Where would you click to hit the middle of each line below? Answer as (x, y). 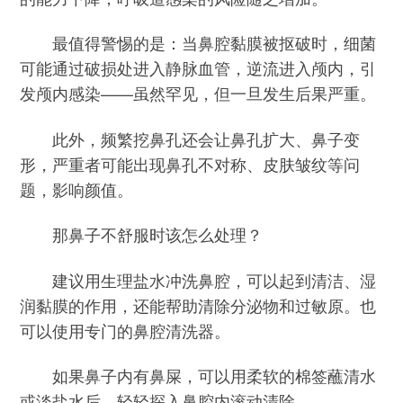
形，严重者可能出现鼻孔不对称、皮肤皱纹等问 (190, 163)
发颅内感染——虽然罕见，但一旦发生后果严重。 (198, 93)
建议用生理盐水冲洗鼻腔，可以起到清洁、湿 (198, 279)
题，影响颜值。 (77, 188)
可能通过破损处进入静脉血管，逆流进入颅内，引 (198, 68)
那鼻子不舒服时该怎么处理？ (142, 234)
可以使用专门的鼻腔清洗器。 (125, 330)
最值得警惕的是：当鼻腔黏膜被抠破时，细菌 (198, 43)
